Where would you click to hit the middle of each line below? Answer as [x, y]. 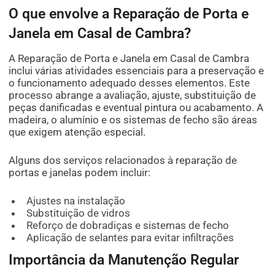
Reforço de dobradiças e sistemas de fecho [127, 225]
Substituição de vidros [78, 213]
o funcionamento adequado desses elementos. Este [130, 83]
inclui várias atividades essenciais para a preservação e [137, 70]
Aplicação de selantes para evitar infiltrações [130, 237]
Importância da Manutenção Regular [124, 259]
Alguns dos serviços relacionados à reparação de [123, 160]
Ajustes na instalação [76, 200]
